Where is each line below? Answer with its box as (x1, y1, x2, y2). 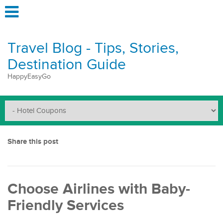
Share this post (7, 137, 58, 146)
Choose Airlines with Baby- (7, 180, 190, 198)
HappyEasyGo (7, 73, 51, 81)
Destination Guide (7, 56, 126, 74)
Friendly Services (7, 197, 124, 215)
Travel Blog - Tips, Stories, (7, 39, 179, 57)
